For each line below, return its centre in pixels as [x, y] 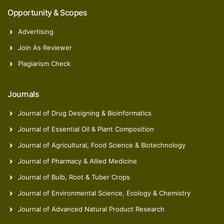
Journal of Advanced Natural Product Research [91, 209]
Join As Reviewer [45, 47]
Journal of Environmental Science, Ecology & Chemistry [104, 193]
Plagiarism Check [44, 63]
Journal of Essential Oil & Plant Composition [86, 129]
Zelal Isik [112, 55]
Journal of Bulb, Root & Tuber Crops [74, 177]
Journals [23, 94]
